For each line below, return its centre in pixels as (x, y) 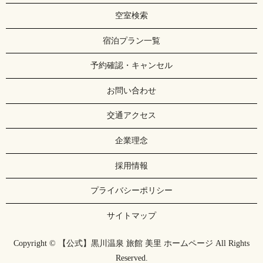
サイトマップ (131, 215)
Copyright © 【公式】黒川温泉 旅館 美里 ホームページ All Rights (131, 244)
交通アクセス (131, 116)
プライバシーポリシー (131, 191)
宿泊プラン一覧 (131, 41)
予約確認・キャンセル (131, 66)
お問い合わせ (131, 90)
